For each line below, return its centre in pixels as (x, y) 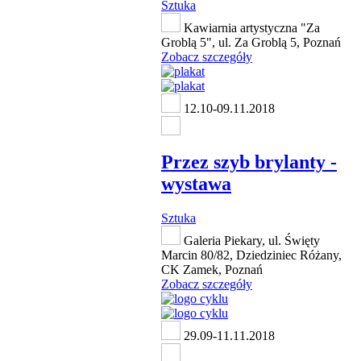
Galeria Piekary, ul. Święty (250, 240)
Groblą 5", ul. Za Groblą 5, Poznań (251, 43)
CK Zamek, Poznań (212, 269)
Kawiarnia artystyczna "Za (250, 28)
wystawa (196, 184)
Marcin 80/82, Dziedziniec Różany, (251, 255)
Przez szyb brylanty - (249, 162)
